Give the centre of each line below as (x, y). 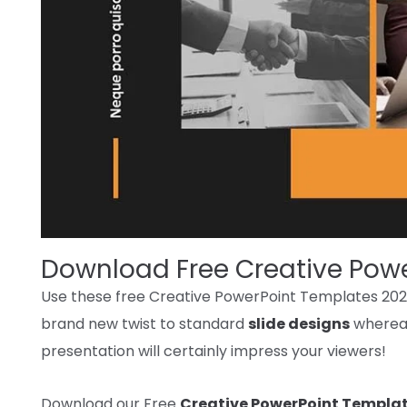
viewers (354, 351)
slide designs (299, 323)
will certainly (183, 351)
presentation (89, 351)
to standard (202, 323)
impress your (277, 351)
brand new (79, 323)
